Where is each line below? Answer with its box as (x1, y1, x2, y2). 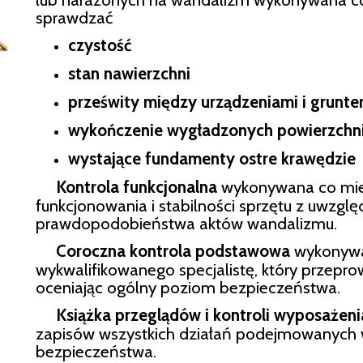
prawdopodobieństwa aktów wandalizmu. (36, 212, 337, 233)
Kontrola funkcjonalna (36, 176, 217, 197)
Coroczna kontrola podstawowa (36, 240, 290, 261)
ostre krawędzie (239, 147, 356, 169)
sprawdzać (36, 6, 113, 28)
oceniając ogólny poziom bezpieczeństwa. (36, 276, 340, 297)
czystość (68, 34, 131, 55)
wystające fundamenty (68, 147, 239, 169)
